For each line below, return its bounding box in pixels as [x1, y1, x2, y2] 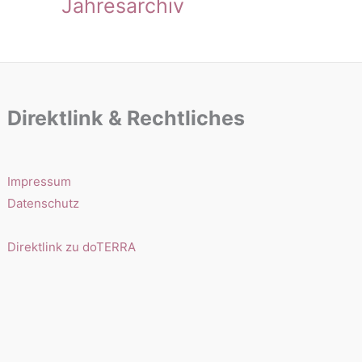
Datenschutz [7, 195, 80, 211]
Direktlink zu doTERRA [7, 238, 137, 255]
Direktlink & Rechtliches [7, 105, 246, 130]
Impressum [7, 173, 72, 189]
